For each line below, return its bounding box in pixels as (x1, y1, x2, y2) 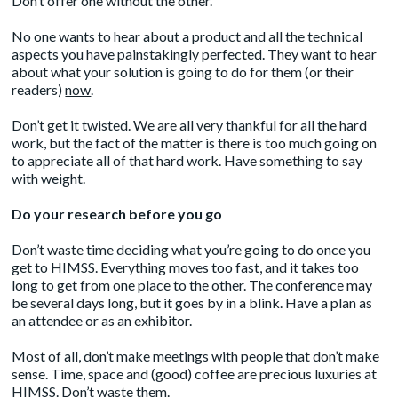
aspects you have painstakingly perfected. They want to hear (12, 44, 378, 62)
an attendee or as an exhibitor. (12, 311, 193, 329)
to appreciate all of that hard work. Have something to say (12, 151, 363, 169)
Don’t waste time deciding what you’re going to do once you (12, 240, 371, 258)
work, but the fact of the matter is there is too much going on (12, 133, 378, 151)
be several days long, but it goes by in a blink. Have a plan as (12, 293, 373, 311)
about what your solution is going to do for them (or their (12, 62, 354, 80)
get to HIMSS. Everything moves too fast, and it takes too (12, 258, 360, 275)
